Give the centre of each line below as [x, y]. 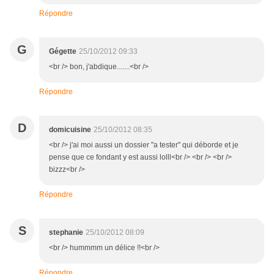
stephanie [66, 233]
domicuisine [70, 130]
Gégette [63, 52]
